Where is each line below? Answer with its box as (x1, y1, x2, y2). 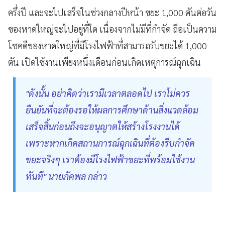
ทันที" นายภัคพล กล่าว (26, 170, 107, 182)
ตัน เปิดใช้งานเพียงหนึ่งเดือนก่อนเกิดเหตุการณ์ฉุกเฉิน (8, 56, 201, 68)
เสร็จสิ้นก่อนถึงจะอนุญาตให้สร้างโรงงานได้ (26, 121, 180, 133)
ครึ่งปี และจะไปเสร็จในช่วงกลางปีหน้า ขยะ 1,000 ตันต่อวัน (8, 7, 216, 19)
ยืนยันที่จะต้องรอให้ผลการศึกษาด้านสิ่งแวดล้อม (26, 104, 198, 116)
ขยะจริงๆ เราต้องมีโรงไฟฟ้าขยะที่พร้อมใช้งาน (26, 154, 195, 166)
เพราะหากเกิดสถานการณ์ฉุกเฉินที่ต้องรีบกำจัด (26, 137, 195, 149)
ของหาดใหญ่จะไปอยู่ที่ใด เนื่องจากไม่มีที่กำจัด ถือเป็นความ (8, 23, 216, 35)
